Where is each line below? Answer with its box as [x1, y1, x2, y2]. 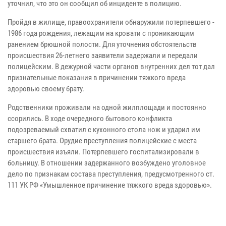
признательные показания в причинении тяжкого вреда [8, 73, 186, 83]
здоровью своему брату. [8, 84, 84, 94]
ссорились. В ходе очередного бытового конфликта [8, 114, 172, 124]
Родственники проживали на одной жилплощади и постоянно [8, 103, 206, 112]
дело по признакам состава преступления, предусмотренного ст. [8, 169, 214, 179]
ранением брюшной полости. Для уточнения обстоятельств [8, 40, 197, 49]
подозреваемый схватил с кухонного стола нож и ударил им [8, 125, 200, 135]
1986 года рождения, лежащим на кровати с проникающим [8, 29, 194, 38]
